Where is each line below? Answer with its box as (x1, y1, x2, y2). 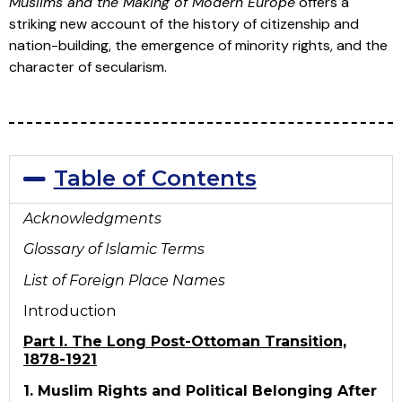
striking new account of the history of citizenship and (9, 13, 359, 33)
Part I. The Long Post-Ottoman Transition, (23, 333, 346, 351)
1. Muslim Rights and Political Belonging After (23, 381, 377, 399)
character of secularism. (9, 57, 167, 76)
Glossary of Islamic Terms (23, 240, 205, 258)
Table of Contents (53, 164, 257, 191)
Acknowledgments (23, 209, 162, 227)
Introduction (23, 301, 116, 319)
